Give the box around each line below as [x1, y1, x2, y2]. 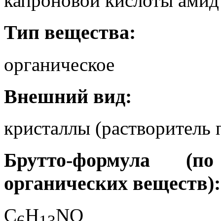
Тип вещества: [4, 21, 136, 44]
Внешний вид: [4, 85, 132, 108]
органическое [4, 53, 114, 75]
